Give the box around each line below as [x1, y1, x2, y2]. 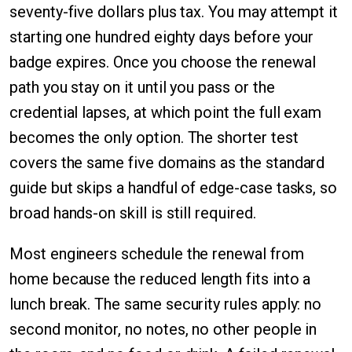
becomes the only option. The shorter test [9, 128, 299, 147]
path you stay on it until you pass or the [9, 78, 275, 97]
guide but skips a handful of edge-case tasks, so [9, 178, 338, 197]
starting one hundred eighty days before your [9, 27, 314, 46]
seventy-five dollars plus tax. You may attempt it [9, 2, 339, 21]
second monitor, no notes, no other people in [9, 320, 317, 339]
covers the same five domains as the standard [9, 153, 325, 172]
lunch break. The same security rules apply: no [9, 295, 322, 313]
